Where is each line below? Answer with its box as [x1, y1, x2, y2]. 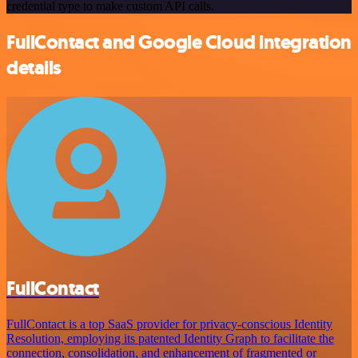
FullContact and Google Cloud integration [6, 30, 352, 56]
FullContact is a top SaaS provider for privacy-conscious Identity [6, 316, 332, 331]
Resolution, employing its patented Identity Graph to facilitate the [6, 331, 334, 345]
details [6, 55, 62, 82]
